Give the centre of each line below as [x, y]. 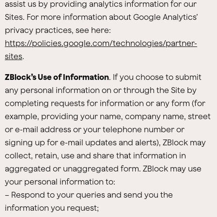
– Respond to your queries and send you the [89, 195]
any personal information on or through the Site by [101, 90]
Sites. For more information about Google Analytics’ [101, 17]
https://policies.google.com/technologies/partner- [101, 43]
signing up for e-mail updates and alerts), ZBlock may [105, 142]
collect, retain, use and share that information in [95, 155]
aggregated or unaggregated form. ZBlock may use [103, 169]
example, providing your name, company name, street [108, 116]
